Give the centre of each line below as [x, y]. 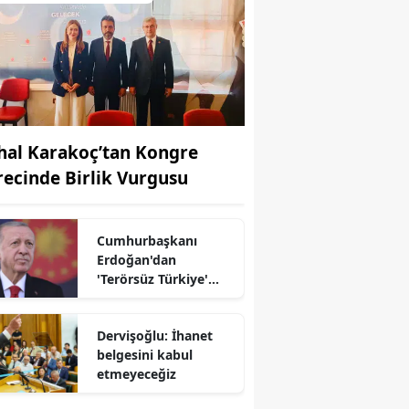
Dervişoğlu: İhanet [154, 335]
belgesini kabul [144, 354]
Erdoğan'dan [136, 259]
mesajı [117, 298]
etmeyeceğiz [136, 373]
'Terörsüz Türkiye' [152, 278]
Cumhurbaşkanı [147, 240]
